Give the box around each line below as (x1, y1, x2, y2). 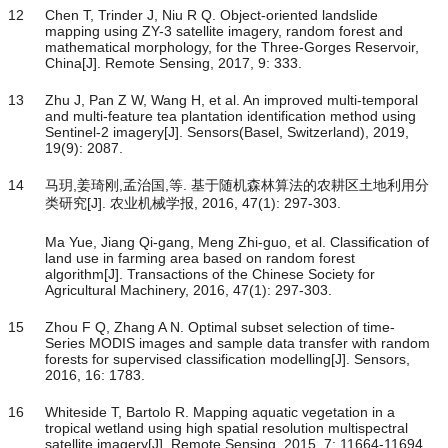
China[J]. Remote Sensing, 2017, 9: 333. (45, 55, 302, 72)
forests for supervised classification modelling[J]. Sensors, (45, 351, 410, 368)
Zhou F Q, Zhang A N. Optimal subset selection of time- (45, 319, 395, 336)
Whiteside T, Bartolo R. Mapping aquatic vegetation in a (45, 404, 395, 421)
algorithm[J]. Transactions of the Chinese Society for (45, 266, 375, 283)
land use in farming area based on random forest (45, 250, 355, 267)
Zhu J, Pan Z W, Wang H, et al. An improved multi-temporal (45, 92, 418, 109)
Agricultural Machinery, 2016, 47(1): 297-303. (45, 282, 332, 299)
